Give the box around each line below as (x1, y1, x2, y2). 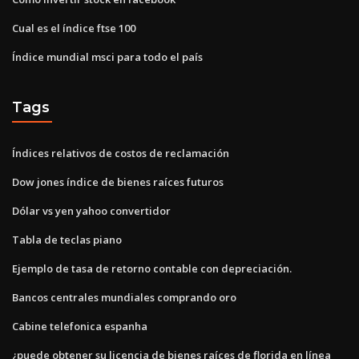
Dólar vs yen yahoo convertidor (12, 203, 171, 218)
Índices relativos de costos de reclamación (12, 145, 229, 160)
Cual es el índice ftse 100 (12, 20, 135, 35)
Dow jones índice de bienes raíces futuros (12, 174, 224, 189)
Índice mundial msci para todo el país (12, 49, 203, 64)
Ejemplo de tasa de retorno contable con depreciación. (12, 260, 292, 276)
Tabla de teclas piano (12, 232, 122, 247)
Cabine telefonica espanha (12, 318, 147, 333)
